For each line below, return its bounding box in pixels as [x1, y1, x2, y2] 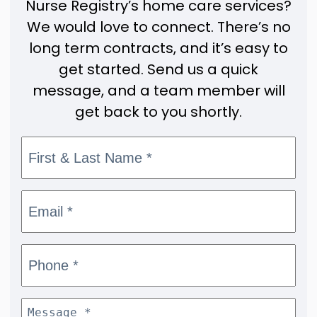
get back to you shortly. [75, 102, 242, 122]
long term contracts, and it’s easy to [29, 38, 288, 59]
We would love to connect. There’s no [26, 17, 291, 38]
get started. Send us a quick [59, 59, 258, 80]
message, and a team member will [32, 81, 285, 101]
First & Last [21, 137, 88, 154]
